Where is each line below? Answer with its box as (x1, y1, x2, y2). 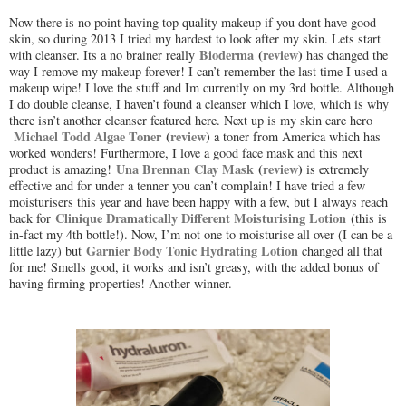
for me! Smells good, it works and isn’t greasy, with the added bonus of (9, 258, 379, 276)
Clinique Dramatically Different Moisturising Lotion (55, 208, 346, 228)
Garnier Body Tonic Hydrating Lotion (86, 241, 298, 261)
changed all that (302, 242, 382, 260)
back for (9, 209, 55, 227)
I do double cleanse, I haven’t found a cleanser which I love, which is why (9, 95, 389, 113)
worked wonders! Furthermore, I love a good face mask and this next (9, 144, 362, 162)
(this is (346, 209, 387, 227)
